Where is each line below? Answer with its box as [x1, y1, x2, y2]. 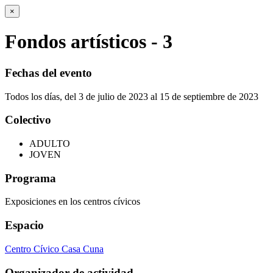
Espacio [5, 219, 44, 232]
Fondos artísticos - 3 [5, 30, 172, 53]
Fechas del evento [5, 66, 92, 79]
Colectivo [5, 113, 51, 127]
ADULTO [29, 138, 70, 149]
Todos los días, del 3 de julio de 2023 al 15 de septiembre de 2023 [5, 91, 258, 102]
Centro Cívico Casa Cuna [5, 243, 104, 254]
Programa [5, 171, 56, 185]
